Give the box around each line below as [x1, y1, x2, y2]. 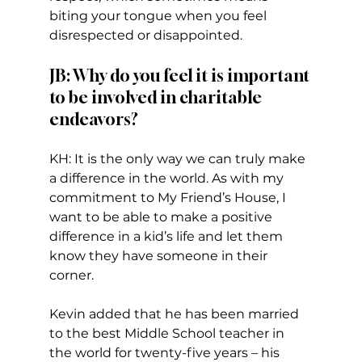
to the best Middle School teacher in [48, 326, 288, 342]
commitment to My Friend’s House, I [48, 190, 289, 206]
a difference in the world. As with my [48, 170, 287, 187]
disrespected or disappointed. [48, 27, 249, 44]
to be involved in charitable [48, 87, 265, 108]
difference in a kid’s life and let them [48, 229, 286, 245]
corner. [48, 267, 103, 284]
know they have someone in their [48, 248, 271, 264]
